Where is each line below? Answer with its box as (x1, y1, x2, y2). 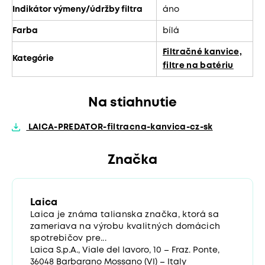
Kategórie (12, 55, 54, 63)
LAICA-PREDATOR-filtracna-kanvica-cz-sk (26, 124, 213, 131)
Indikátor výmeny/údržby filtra (12, 6, 143, 14)
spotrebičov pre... (30, 235, 107, 243)
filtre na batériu (163, 62, 234, 70)
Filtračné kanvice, (163, 49, 243, 56)
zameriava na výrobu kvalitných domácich (30, 223, 221, 231)
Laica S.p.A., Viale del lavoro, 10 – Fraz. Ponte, (30, 247, 219, 254)
